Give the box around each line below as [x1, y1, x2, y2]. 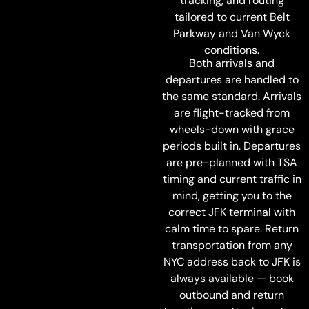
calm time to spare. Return [165, 221, 299, 236]
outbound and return [179, 288, 284, 302]
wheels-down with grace [169, 122, 295, 137]
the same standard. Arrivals [162, 89, 301, 103]
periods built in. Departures [163, 139, 301, 153]
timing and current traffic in [162, 172, 301, 186]
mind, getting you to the [172, 188, 292, 203]
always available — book [170, 271, 294, 286]
